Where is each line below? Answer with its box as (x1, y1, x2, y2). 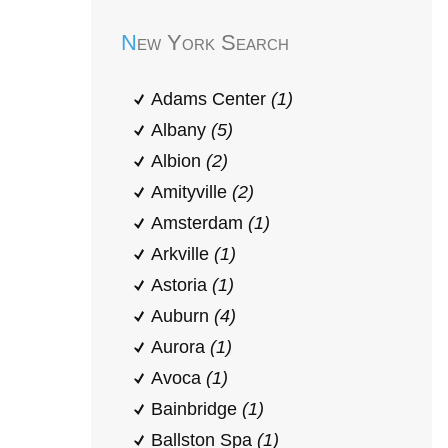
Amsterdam (151, 213, 248, 233)
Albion (151, 151, 206, 171)
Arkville (151, 244, 214, 264)
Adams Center (151, 89, 271, 109)
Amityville (151, 182, 232, 202)
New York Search (137, 30, 289, 55)
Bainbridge (151, 399, 242, 419)
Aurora (151, 337, 210, 357)
